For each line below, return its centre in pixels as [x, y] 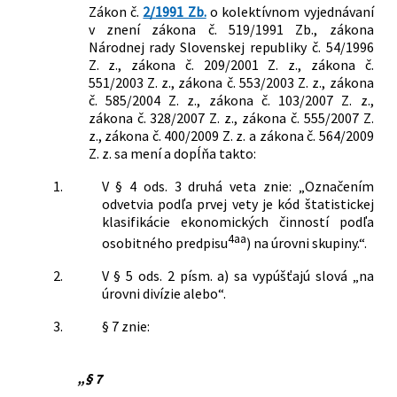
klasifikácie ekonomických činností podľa [237, 221]
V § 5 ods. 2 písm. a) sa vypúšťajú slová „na [237, 275]
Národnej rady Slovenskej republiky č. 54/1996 [231, 47]
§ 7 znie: [125, 326]
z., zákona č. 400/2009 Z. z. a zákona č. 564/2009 [231, 135]
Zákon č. [116, 11]
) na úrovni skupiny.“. [306, 242]
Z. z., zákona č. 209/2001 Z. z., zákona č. [231, 64]
